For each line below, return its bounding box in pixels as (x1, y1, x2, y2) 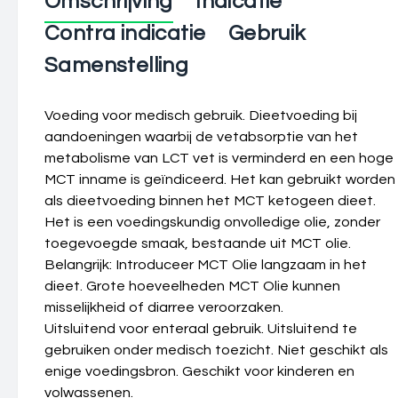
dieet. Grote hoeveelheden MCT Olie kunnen (44, 279, 340, 293)
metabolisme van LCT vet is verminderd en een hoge (44, 151, 394, 165)
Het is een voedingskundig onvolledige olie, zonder (44, 215, 380, 229)
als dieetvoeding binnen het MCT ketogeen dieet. (44, 194, 376, 208)
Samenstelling (44, 54, 189, 76)
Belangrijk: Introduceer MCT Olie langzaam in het (44, 258, 367, 272)
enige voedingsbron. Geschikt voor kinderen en (44, 364, 354, 378)
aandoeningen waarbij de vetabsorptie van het (44, 130, 358, 144)
